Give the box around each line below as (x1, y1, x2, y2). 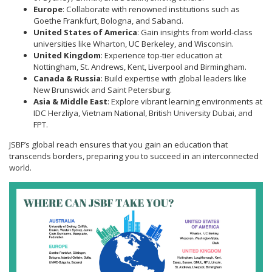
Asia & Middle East (33, 96, 107, 107)
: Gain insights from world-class (137, 27, 253, 38)
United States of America (33, 27, 137, 38)
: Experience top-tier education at (101, 50, 222, 61)
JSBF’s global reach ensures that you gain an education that (9, 139, 228, 151)
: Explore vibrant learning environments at (107, 96, 262, 107)
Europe (33, 4, 63, 15)
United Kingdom (33, 50, 101, 61)
